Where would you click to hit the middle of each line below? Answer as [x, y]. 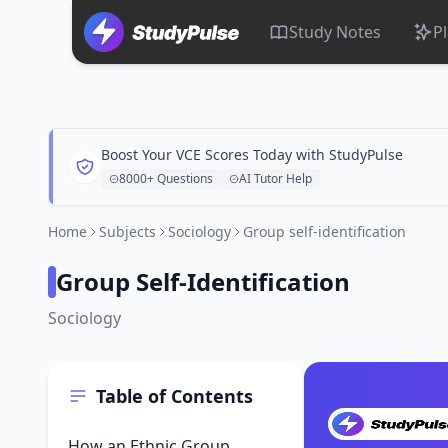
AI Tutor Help [275, 178]
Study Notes [335, 32]
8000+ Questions [166, 178]
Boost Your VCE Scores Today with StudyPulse [252, 154]
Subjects [127, 231]
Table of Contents [174, 396]
